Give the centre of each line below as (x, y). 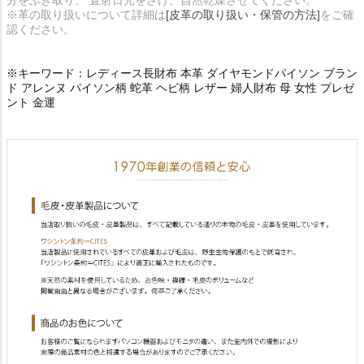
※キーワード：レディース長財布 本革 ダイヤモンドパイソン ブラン (182, 74)
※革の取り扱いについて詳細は (86, 15)
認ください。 (41, 30)
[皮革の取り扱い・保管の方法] (243, 15)
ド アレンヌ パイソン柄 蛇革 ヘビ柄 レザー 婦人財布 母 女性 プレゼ (180, 88)
